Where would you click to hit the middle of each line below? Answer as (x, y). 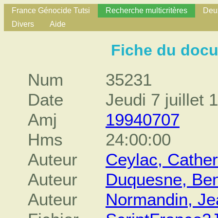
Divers (23, 24)
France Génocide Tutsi (51, 10)
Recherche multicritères (146, 10)
